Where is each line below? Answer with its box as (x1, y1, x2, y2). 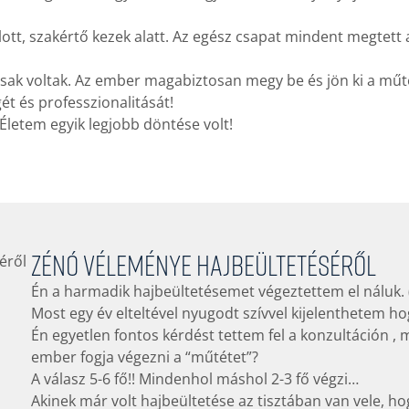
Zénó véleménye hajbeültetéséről (30, 245, 376, 283)
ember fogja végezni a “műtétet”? (30, 347, 258, 367)
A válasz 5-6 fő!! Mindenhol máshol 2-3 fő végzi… (30, 369, 359, 389)
